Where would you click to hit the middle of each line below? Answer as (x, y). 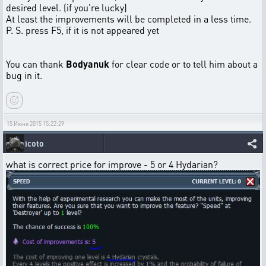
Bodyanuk (88, 64)
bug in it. (24, 75)
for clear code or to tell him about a (183, 64)
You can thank (36, 64)
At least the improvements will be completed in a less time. (129, 19)
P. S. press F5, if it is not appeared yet (83, 30)
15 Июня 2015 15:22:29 (35, 124)
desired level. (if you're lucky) (66, 8)
